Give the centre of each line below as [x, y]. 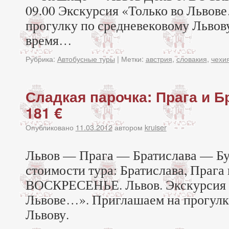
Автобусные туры [86, 59]
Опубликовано [49, 127]
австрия [159, 59]
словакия [191, 59]
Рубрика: [40, 59]
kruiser [155, 127]
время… [49, 40]
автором [128, 127]
